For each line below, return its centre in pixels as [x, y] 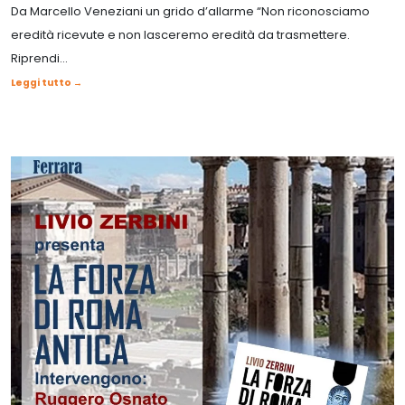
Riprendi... [39, 58]
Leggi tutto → [47, 82]
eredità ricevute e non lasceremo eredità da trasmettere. [180, 34]
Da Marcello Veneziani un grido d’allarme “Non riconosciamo [190, 11]
